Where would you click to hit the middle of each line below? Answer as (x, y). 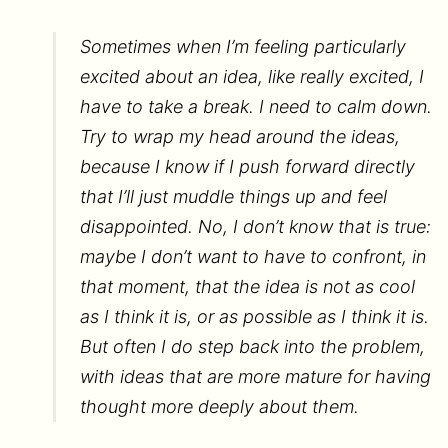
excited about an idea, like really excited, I (251, 76)
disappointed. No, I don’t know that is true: (255, 226)
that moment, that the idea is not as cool (247, 286)
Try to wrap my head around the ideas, (239, 136)
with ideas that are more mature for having (255, 376)
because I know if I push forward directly (247, 166)
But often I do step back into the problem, (252, 346)
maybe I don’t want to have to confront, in (252, 256)
